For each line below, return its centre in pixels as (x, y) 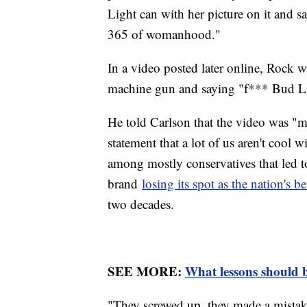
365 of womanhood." (164, 34)
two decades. (141, 204)
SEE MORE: (146, 271)
